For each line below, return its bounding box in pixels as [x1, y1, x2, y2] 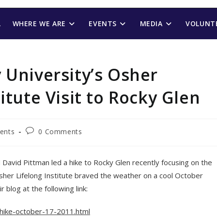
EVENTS [89, 19, 117, 28]
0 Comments [38, 127, 82, 136]
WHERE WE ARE [12, 19, 66, 28]
